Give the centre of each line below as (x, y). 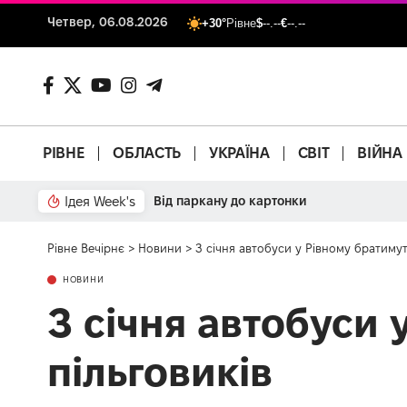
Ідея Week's (100, 201)
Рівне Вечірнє (86, 248)
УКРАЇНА (239, 153)
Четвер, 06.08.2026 (108, 22)
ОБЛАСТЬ (147, 153)
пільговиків (160, 371)
